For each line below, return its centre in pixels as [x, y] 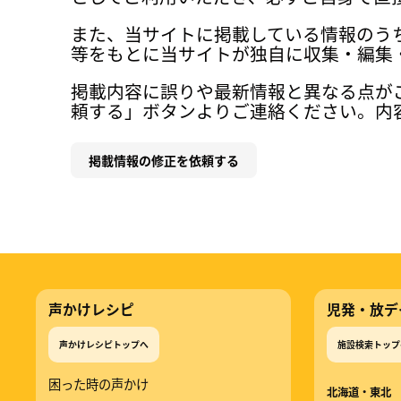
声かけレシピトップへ [104, 344]
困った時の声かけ [98, 384]
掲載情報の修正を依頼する [164, 161]
